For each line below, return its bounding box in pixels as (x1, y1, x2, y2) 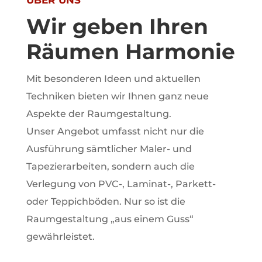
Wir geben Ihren (26, 13, 208, 39)
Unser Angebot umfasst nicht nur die (26, 126, 204, 137)
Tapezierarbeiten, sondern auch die (26, 161, 195, 172)
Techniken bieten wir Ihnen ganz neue (26, 91, 209, 102)
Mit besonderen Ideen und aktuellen (26, 73, 201, 84)
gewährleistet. (26, 231, 95, 242)
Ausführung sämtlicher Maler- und (26, 143, 192, 154)
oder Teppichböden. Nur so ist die (26, 196, 185, 207)
